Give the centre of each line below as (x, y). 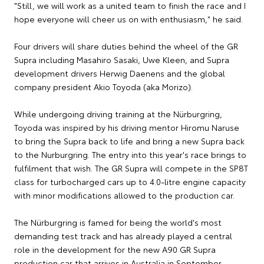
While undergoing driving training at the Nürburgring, (118, 114)
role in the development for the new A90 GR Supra (115, 250)
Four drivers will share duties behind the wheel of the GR (126, 46)
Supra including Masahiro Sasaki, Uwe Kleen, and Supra (122, 60)
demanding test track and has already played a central (123, 236)
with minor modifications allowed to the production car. (124, 195)
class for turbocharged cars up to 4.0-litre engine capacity (130, 182)
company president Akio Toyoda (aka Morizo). (103, 87)
